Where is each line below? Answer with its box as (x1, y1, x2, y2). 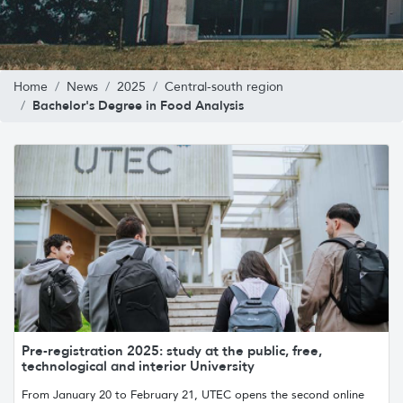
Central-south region (165, 78, 283, 94)
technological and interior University (22, 356, 255, 374)
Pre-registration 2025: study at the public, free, (22, 341, 322, 359)
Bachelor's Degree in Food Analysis (32, 96, 244, 113)
